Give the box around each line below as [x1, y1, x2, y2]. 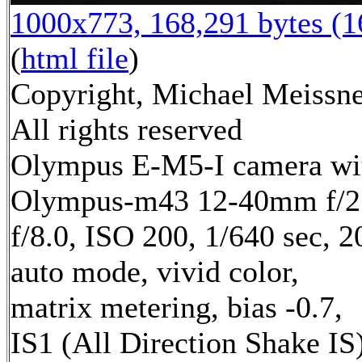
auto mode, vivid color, [11, 255, 299, 289]
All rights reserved [11, 112, 242, 147]
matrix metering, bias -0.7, [11, 290, 343, 325]
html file [21, 41, 128, 76]
